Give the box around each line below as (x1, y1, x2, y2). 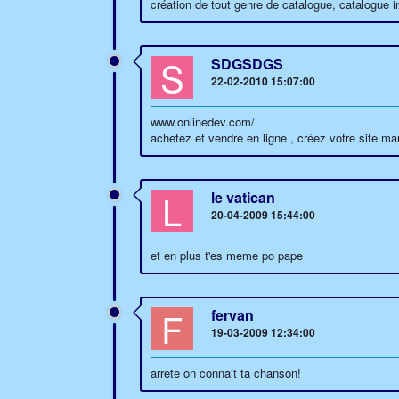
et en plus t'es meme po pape (151, 247, 303, 264)
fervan (211, 305, 254, 325)
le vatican (211, 187, 275, 208)
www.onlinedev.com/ (151, 113, 255, 130)
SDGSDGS (211, 53, 283, 74)
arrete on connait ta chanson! (151, 364, 301, 381)
